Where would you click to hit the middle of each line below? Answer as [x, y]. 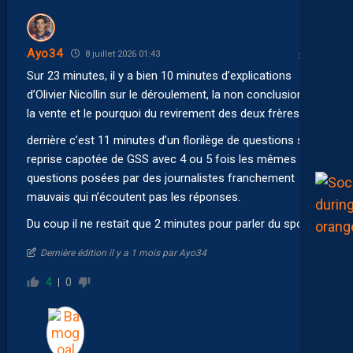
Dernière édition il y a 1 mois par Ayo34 [123, 253]
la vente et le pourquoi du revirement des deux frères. [164, 113]
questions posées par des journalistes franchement [161, 178]
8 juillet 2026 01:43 [121, 54]
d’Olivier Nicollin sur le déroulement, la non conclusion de [173, 94]
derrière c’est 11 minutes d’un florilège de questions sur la [176, 140]
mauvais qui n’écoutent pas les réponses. [134, 197]
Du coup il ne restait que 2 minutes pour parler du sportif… [176, 223]
